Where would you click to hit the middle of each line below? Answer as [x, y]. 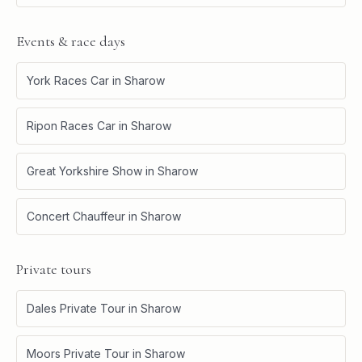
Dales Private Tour [76, 308]
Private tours [54, 269]
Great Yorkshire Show [84, 170]
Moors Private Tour [78, 353]
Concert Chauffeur [76, 216]
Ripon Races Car [71, 125]
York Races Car [68, 80]
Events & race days [71, 41]
